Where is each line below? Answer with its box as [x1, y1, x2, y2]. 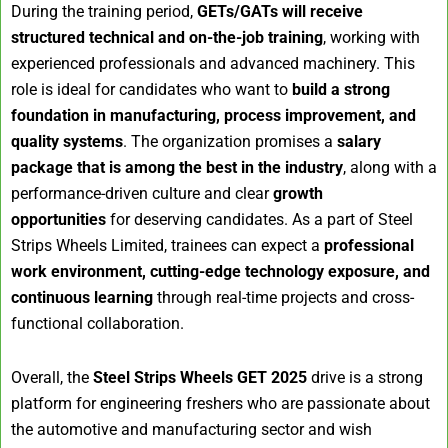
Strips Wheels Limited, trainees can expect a [11, 236, 324, 256]
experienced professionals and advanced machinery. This [11, 54, 415, 74]
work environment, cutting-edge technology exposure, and [11, 262, 430, 282]
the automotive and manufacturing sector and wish [11, 420, 372, 440]
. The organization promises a [123, 132, 337, 152]
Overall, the [11, 368, 93, 388]
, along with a [343, 158, 437, 178]
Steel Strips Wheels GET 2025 [93, 368, 307, 388]
